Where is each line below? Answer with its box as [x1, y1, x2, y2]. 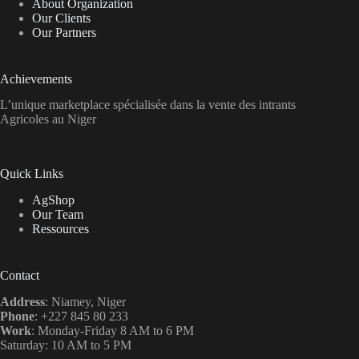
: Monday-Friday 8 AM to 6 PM [31, 323, 194, 337]
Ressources [32, 222, 89, 236]
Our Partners [32, 25, 96, 39]
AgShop [32, 193, 75, 208]
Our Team [32, 208, 83, 222]
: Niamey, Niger [45, 294, 126, 309]
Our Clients [32, 10, 91, 25]
